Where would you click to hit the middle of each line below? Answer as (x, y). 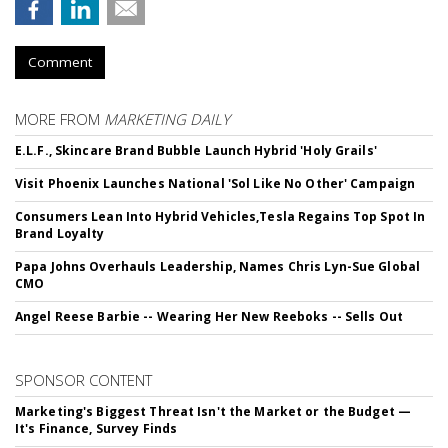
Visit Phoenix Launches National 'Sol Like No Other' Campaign (215, 184)
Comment (60, 62)
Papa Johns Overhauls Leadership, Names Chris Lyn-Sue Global (218, 267)
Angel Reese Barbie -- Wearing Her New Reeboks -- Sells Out (209, 317)
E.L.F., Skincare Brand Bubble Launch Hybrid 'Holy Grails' (196, 151)
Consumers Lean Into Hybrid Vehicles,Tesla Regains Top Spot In (220, 217)
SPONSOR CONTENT (83, 380)
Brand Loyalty (60, 234)
